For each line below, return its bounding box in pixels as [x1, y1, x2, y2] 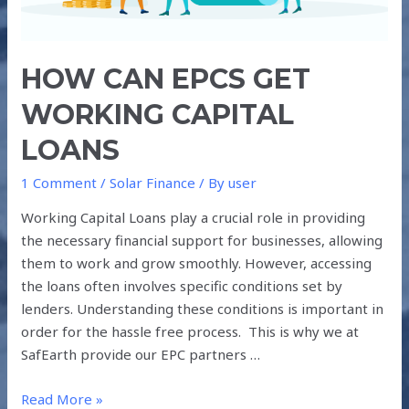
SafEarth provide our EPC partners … [21, 345, 261, 364]
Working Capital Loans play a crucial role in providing [21, 208, 366, 227]
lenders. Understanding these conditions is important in [21, 299, 384, 319]
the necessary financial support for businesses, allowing [21, 231, 383, 250]
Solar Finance [110, 173, 196, 193]
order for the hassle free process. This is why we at [21, 322, 360, 341]
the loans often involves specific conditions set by [21, 277, 343, 296]
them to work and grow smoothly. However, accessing [21, 254, 372, 273]
